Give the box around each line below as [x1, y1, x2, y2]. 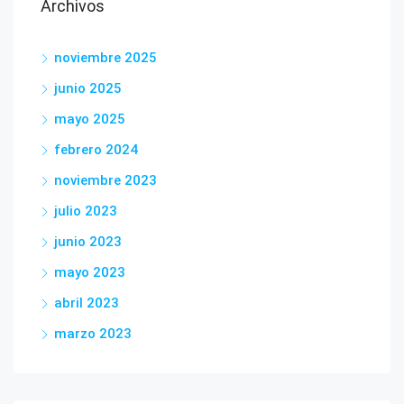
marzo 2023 [54, 326, 132, 342]
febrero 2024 [54, 142, 138, 158]
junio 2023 [54, 234, 122, 250]
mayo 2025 [54, 111, 125, 127]
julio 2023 [54, 203, 117, 219]
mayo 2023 [54, 264, 125, 280]
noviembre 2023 [54, 172, 157, 188]
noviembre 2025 [54, 50, 157, 66]
